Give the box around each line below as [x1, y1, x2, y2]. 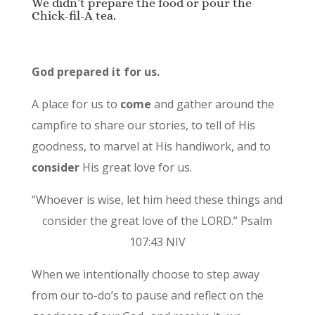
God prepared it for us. [31, 64, 160, 80]
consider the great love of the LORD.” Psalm [42, 213, 273, 229]
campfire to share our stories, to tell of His [31, 117, 255, 134]
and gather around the [150, 96, 274, 112]
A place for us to [31, 96, 120, 112]
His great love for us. [79, 160, 192, 176]
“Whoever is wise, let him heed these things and [32, 192, 283, 208]
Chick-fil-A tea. [31, 8, 116, 23]
